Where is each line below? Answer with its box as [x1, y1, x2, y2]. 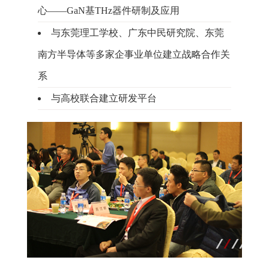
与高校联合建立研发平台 [50, 93, 157, 104]
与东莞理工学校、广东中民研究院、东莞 [50, 28, 224, 38]
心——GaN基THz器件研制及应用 [37, 5, 180, 16]
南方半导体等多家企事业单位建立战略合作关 [37, 49, 230, 60]
